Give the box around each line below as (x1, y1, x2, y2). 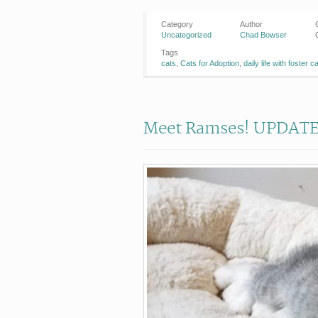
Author (240, 20, 263, 28)
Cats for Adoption (180, 59, 239, 67)
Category (161, 20, 193, 28)
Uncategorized (161, 31, 212, 39)
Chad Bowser (240, 31, 287, 39)
